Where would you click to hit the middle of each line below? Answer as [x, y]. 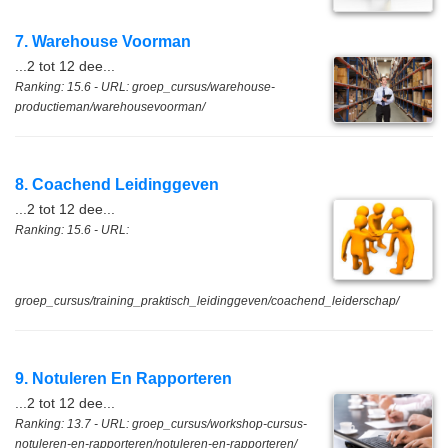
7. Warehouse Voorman [103, 41]
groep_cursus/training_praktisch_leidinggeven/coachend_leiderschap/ [207, 301]
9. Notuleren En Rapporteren [123, 379]
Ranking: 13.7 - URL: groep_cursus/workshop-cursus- [161, 424]
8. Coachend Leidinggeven [117, 184]
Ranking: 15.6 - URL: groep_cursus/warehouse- [145, 87]
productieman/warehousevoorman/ [110, 107]
